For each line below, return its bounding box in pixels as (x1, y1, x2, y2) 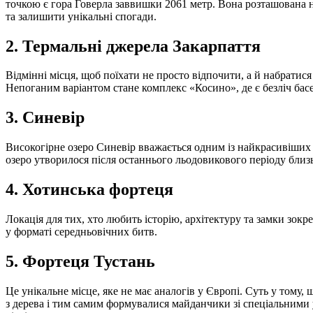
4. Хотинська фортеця (6, 180, 173, 199)
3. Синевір (6, 108, 85, 127)
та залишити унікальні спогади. (6, 10, 159, 22)
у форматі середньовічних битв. (6, 226, 157, 238)
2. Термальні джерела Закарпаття (6, 36, 261, 55)
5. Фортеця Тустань (6, 252, 155, 270)
